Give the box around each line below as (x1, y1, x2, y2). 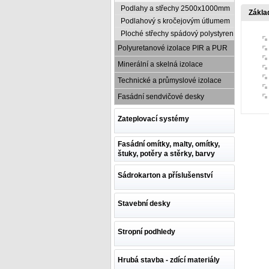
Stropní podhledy (117, 227, 175, 236)
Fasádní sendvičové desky (117, 92, 204, 101)
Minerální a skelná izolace (117, 59, 203, 68)
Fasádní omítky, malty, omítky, (117, 139, 220, 148)
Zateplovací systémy (117, 114, 189, 123)
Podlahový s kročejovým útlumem (120, 16, 230, 25)
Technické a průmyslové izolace (117, 76, 222, 85)
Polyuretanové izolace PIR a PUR (117, 43, 228, 52)
